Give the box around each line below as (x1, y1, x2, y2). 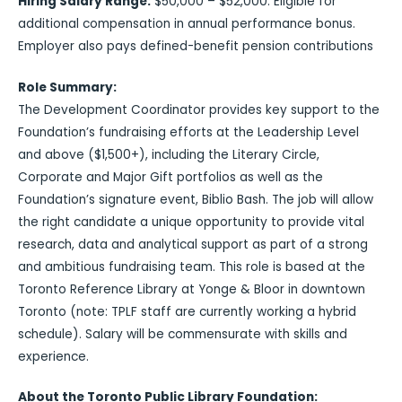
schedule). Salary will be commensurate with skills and (18, 325, 347, 343)
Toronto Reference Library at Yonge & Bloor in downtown (18, 280, 365, 298)
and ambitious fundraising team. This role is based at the (18, 258, 365, 275)
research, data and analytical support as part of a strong (18, 235, 368, 253)
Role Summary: (18, 78, 117, 96)
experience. (18, 347, 89, 365)
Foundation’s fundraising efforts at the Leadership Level (18, 123, 359, 141)
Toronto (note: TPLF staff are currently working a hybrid (18, 302, 356, 320)
